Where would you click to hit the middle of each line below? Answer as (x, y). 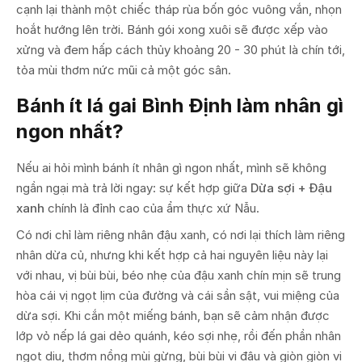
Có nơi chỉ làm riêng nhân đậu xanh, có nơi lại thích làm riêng (181, 234)
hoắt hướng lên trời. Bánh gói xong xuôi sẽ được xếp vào (172, 29)
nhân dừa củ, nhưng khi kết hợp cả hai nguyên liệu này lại (172, 255)
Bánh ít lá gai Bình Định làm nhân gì (180, 105)
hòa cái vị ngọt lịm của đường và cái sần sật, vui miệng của (178, 295)
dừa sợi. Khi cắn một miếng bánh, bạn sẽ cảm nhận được (173, 315)
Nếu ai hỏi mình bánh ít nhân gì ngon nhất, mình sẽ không (171, 167)
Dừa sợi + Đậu (291, 187)
